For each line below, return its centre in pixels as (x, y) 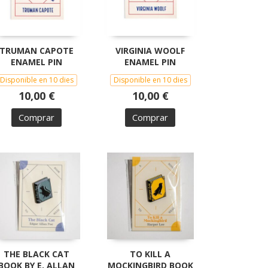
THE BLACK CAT (36, 254)
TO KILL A (150, 254)
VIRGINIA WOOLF (150, 50)
